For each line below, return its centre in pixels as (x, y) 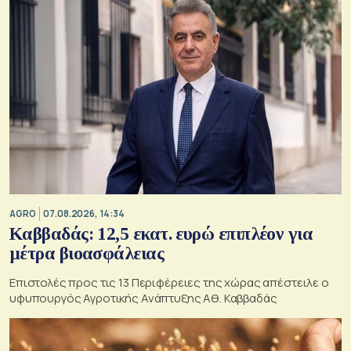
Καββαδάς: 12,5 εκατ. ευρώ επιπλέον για (161, 234)
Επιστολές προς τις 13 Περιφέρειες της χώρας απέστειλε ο (169, 283)
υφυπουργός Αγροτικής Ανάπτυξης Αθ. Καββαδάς (143, 299)
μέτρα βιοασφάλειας (87, 254)
